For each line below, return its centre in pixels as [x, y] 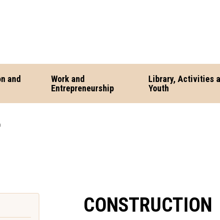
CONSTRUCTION [148, 205]
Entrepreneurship [83, 88]
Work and [68, 79]
